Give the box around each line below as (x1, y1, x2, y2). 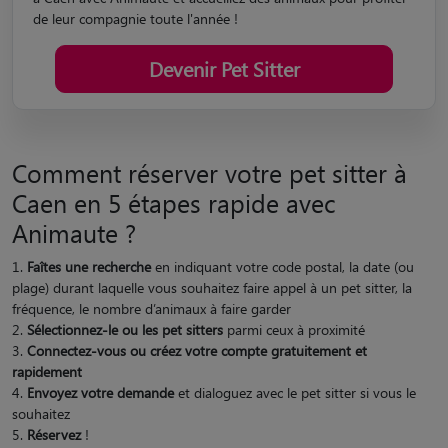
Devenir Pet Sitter (148, 54, 300, 82)
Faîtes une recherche (27, 256, 151, 276)
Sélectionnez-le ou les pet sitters (27, 319, 223, 339)
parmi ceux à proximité (223, 319, 365, 339)
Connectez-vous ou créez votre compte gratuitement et (27, 340, 367, 360)
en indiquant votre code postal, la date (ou (151, 256, 414, 276)
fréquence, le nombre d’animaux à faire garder (12, 298, 291, 318)
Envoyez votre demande (27, 382, 174, 402)
